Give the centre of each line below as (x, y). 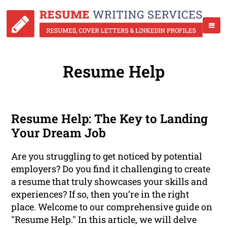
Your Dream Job (59, 133)
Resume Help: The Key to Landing (110, 119)
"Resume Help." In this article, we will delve (104, 220)
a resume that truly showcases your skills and (110, 182)
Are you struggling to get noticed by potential (107, 156)
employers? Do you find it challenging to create (111, 169)
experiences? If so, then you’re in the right (100, 194)
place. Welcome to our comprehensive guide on (112, 207)
